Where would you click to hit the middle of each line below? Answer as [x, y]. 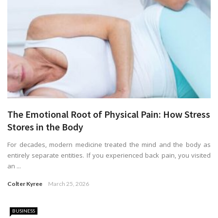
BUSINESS [24, 210]
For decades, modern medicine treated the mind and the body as [109, 144]
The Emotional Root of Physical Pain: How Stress [109, 114]
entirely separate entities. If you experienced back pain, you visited [109, 155]
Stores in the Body [45, 127]
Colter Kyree [25, 183]
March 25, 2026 [69, 183]
